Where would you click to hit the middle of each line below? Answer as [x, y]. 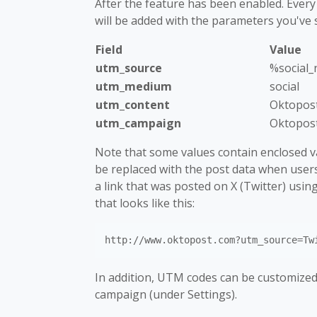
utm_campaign [138, 123]
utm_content [133, 105]
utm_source [129, 68]
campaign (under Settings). [166, 294]
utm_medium [134, 86]
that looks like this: [145, 203]
